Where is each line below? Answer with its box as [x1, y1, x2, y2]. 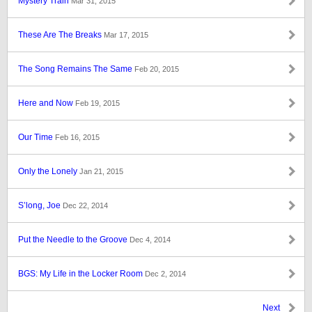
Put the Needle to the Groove [18, 235, 130, 244]
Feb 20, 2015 [134, 65, 179, 73]
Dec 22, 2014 [63, 201, 108, 210]
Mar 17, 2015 [104, 31, 148, 39]
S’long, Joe [18, 201, 63, 210]
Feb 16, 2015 [55, 133, 100, 141]
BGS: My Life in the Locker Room [18, 269, 145, 279]
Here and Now [18, 98, 75, 108]
